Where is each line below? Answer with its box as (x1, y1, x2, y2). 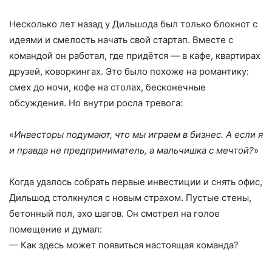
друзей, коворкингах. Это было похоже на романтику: (9, 65, 249, 77)
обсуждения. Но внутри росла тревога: (9, 97, 183, 109)
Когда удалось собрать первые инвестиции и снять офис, (9, 175, 262, 188)
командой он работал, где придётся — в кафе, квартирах (9, 49, 260, 61)
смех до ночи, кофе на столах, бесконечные (9, 81, 206, 93)
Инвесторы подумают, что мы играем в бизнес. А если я (14, 128, 263, 140)
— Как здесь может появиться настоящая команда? (9, 239, 239, 251)
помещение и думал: (9, 223, 102, 235)
